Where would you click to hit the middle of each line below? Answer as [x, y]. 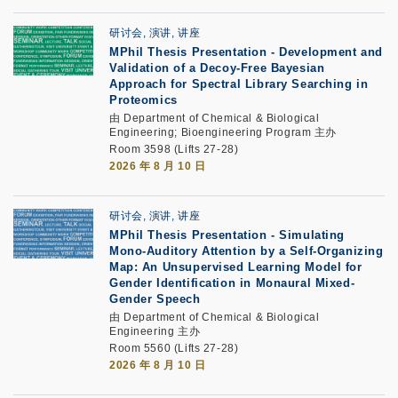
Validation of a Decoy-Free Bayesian [217, 68]
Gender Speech [155, 299]
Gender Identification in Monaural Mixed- [232, 283]
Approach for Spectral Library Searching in [239, 84]
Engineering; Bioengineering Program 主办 [223, 132]
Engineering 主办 [155, 331]
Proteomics [143, 100]
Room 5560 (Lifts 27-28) [174, 348]
